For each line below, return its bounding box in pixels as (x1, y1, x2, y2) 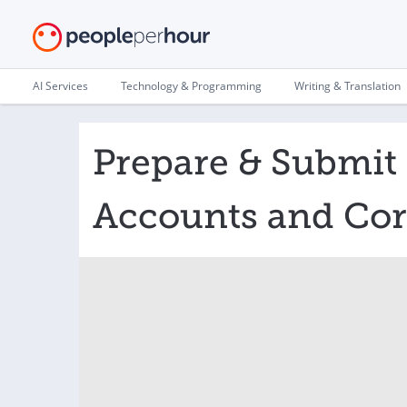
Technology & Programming (121, 78, 262, 94)
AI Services (33, 78, 88, 94)
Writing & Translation (294, 78, 401, 94)
